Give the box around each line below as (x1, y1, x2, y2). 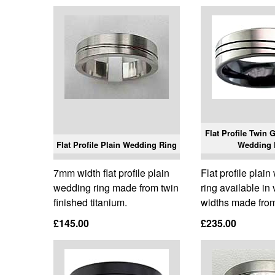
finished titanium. (53, 195, 127, 210)
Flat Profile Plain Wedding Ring (56, 139, 177, 151)
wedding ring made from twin (53, 180, 179, 195)
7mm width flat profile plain (53, 166, 169, 180)
